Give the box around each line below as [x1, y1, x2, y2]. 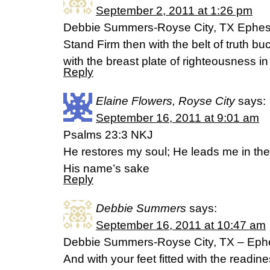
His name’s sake [63, 162, 149, 175]
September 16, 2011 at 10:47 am [96, 219, 266, 231]
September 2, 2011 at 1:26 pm [96, 4, 253, 17]
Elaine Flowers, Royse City [96, 95, 235, 107]
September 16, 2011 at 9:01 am [96, 111, 259, 124]
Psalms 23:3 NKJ [63, 128, 153, 141]
